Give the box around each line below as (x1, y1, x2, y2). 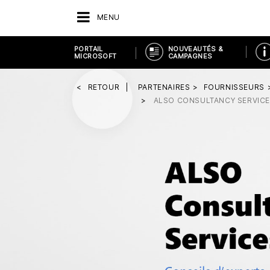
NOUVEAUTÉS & (168, 45, 224, 53)
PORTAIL (74, 45, 103, 53)
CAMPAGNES (168, 52, 213, 60)
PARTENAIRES (137, 83, 190, 92)
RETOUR (87, 83, 120, 92)
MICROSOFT (74, 52, 117, 60)
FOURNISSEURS (203, 83, 265, 92)
